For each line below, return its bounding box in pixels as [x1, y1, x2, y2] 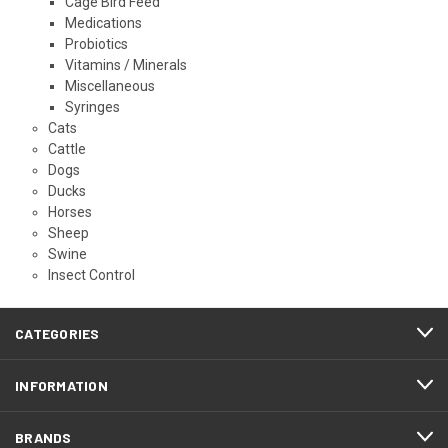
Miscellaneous [64, 77, 155, 94]
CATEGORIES [15, 324, 100, 342]
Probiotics [64, 35, 128, 52]
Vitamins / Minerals [64, 56, 187, 73]
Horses [47, 203, 92, 220]
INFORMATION [15, 376, 108, 394]
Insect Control [47, 266, 135, 283]
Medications [64, 14, 142, 31]
